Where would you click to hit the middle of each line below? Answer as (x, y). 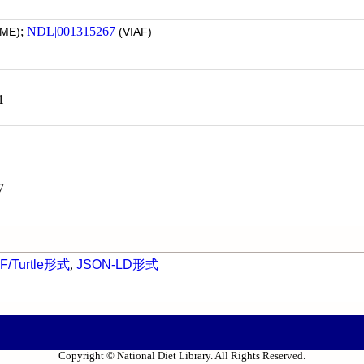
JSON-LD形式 (117, 264)
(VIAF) (134, 32)
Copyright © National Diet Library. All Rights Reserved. (182, 356)
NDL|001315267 (71, 31)
